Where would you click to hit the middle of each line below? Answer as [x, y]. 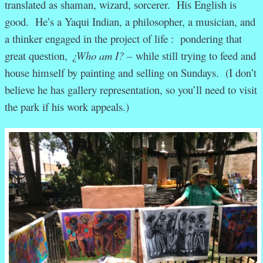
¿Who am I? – [103, 56]
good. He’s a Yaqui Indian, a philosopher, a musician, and [130, 22]
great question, [38, 56]
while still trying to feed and [196, 56]
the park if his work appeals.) [67, 107]
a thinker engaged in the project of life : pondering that [123, 39]
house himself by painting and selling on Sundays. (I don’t [131, 73]
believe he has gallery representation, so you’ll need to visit [131, 90]
